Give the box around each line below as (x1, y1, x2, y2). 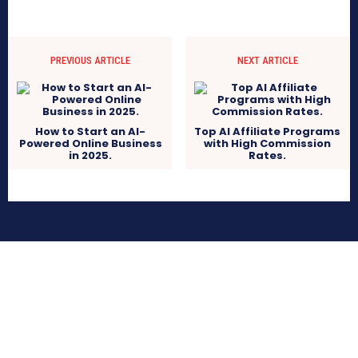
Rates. (249, 147, 287, 163)
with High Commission (204, 135, 332, 151)
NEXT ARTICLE (237, 54, 298, 66)
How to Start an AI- (35, 123, 146, 139)
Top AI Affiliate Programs (194, 123, 341, 139)
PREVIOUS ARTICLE (50, 54, 131, 66)
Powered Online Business (18, 135, 162, 151)
